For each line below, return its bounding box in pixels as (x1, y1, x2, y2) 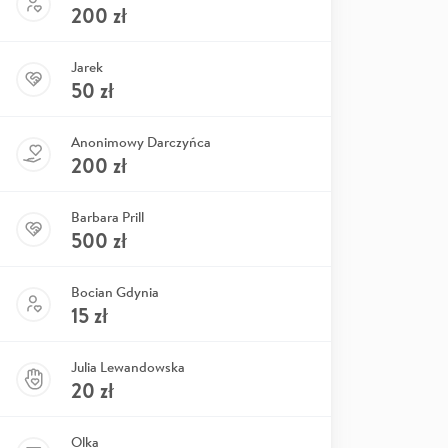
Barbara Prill (71, 208, 144, 226)
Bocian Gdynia (71, 283, 159, 301)
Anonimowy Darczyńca (71, 133, 211, 151)
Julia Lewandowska (71, 358, 185, 376)
